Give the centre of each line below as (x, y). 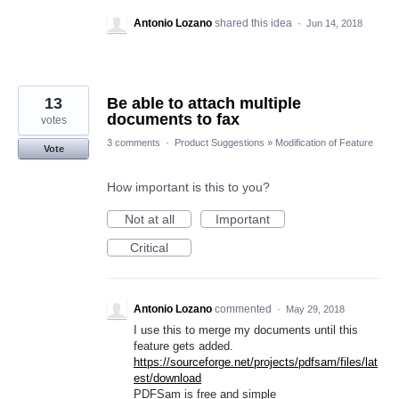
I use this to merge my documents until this (246, 330)
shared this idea (255, 23)
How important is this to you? (188, 187)
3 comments (134, 142)
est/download (167, 378)
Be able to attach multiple (204, 103)
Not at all (149, 219)
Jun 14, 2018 (334, 23)
